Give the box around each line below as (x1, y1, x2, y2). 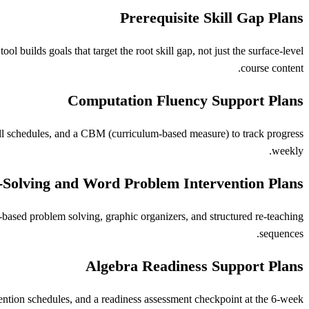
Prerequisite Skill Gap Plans (120, 9, 303, 27)
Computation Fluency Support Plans (68, 92, 303, 110)
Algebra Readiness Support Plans (86, 257, 303, 275)
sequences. (259, 228, 303, 240)
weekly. (272, 145, 303, 157)
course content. (241, 62, 303, 74)
